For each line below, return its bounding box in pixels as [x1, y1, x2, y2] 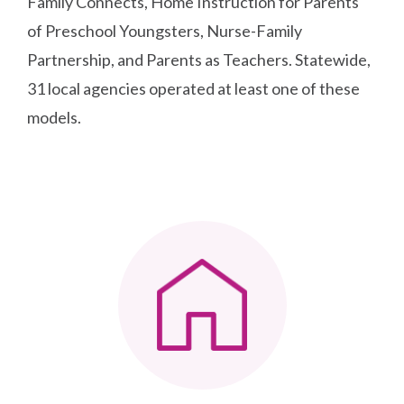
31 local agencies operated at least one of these [27, 78, 361, 98]
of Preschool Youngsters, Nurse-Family [27, 20, 303, 41]
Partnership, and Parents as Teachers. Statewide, [27, 49, 372, 69]
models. [27, 106, 82, 127]
